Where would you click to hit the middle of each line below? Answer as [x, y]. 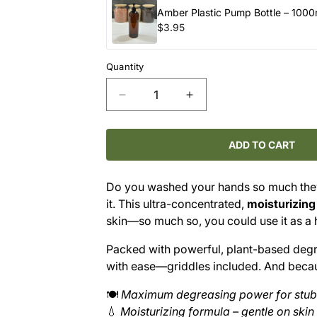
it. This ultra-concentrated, [176, 204]
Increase [213, 100]
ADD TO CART [261, 144]
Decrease [149, 100]
